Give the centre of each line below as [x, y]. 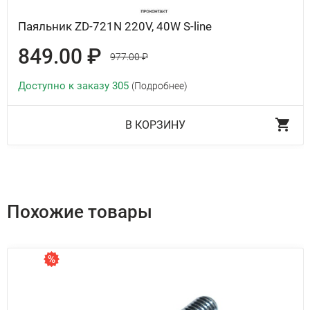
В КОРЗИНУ [155, 125]
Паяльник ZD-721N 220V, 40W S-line [115, 27]
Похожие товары [80, 212]
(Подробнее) [159, 86]
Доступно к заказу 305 [75, 86]
